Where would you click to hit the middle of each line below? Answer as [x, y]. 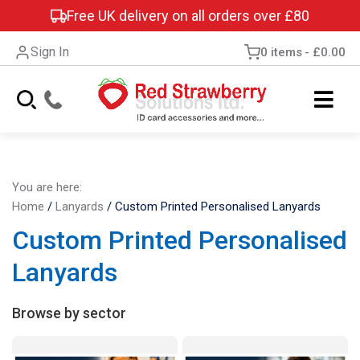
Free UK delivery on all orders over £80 [188, 16]
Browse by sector [69, 313]
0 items [281, 52]
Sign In [50, 52]
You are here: [47, 187]
